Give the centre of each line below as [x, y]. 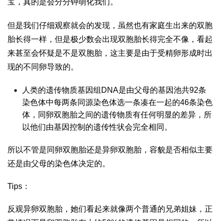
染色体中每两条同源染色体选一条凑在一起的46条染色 [117, 103]
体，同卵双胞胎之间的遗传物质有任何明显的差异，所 [117, 115]
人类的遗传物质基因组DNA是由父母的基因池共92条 [114, 90]
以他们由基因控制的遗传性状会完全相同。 [97, 127]
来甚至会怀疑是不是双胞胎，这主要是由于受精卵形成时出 [110, 53]
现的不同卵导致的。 [43, 67]
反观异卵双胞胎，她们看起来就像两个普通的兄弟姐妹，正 [110, 209]
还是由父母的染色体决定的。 [59, 164]
